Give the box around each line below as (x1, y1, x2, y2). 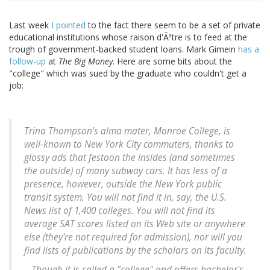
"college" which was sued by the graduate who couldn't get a (9, 67, 246, 80)
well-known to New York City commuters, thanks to (24, 138, 234, 151)
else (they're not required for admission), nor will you (24, 231, 242, 244)
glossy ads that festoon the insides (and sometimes (24, 151, 235, 165)
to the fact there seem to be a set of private (86, 19, 260, 31)
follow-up (9, 55, 46, 67)
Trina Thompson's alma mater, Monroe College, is (24, 125, 230, 138)
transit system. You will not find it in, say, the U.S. (24, 191, 227, 204)
